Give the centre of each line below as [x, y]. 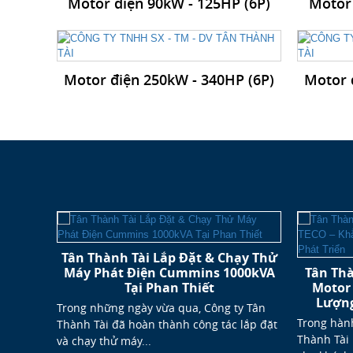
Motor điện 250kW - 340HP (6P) [169, 80]
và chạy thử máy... [104, 341]
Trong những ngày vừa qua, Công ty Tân [161, 308]
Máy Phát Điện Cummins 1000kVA [169, 273]
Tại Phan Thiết [169, 288]
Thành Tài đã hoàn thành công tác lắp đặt [167, 325]
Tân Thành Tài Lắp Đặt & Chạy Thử [169, 258]
